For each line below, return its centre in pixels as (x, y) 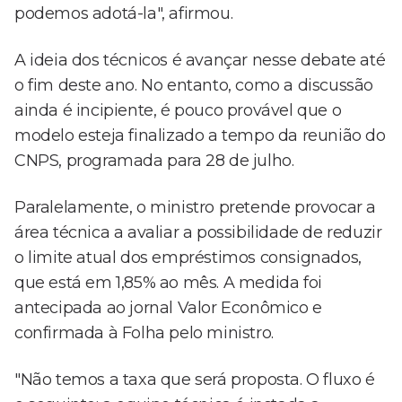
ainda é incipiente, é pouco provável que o (178, 111)
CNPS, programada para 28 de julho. (154, 161)
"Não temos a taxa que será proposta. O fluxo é (195, 380)
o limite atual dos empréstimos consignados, (188, 258)
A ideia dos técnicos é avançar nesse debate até (200, 61)
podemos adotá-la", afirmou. (124, 14)
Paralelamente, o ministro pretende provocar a (196, 208)
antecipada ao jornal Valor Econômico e (168, 308)
